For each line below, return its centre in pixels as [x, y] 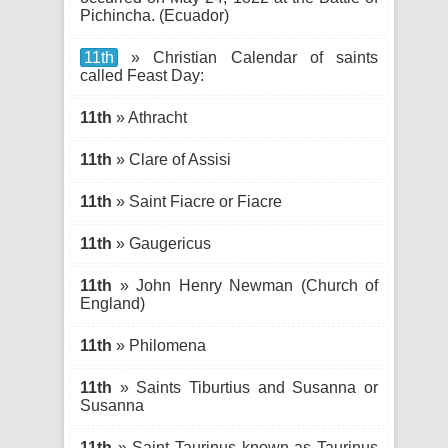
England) [112, 303]
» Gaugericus [161, 243]
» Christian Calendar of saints [248, 57]
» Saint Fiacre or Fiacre [197, 201]
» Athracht [149, 117]
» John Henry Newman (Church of [245, 285]
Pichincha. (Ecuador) [154, 15]
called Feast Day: [142, 75]
